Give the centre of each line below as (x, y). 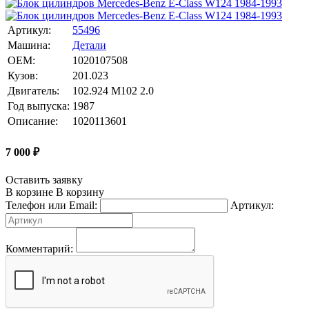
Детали (89, 45)
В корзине (29, 192)
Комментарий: (39, 249)
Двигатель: (33, 90)
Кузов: (23, 75)
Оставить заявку (44, 180)
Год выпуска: (39, 106)
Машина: (29, 45)
